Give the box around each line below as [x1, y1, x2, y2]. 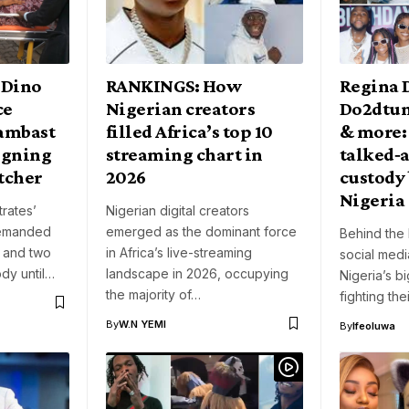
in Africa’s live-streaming [106, 244, 252, 260]
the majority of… [106, 286, 201, 302]
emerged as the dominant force [106, 223, 297, 239]
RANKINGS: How [106, 74, 242, 97]
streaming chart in [106, 142, 263, 165]
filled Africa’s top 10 [106, 120, 273, 142]
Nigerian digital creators [106, 202, 249, 218]
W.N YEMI [119, 317, 166, 330]
